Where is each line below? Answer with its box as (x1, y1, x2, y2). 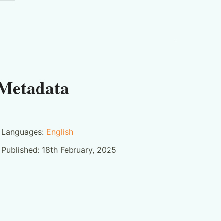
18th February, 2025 (41, 145, 116, 155)
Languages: (1, 127, 46, 137)
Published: (1, 145, 42, 155)
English (46, 127, 73, 137)
